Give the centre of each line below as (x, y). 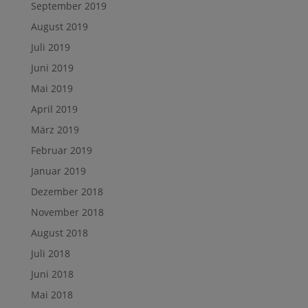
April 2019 (54, 109)
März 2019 (55, 129)
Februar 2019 (61, 150)
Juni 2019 (52, 67)
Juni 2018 (52, 274)
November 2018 (67, 212)
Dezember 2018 (67, 191)
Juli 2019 (50, 47)
